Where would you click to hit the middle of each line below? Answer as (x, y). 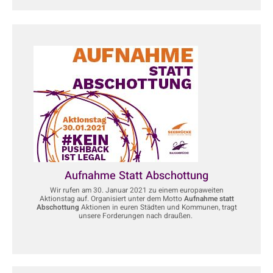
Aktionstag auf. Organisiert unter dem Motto (112, 199)
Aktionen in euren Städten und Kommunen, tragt (159, 207)
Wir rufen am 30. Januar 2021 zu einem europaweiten (136, 190)
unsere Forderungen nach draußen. (136, 216)
